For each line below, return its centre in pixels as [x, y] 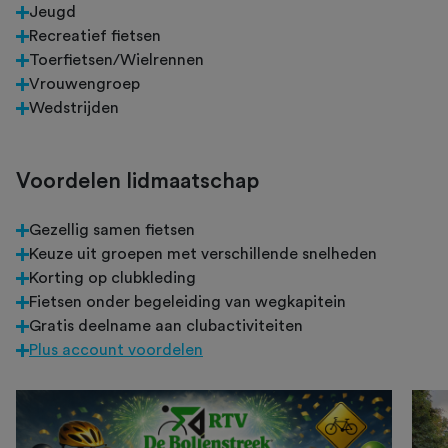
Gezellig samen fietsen [112, 230]
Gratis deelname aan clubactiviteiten [166, 326]
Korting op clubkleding [112, 278]
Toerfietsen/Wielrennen [116, 60]
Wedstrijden [74, 108]
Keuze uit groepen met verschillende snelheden [203, 254]
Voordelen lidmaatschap [137, 181]
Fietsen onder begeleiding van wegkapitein [187, 302]
